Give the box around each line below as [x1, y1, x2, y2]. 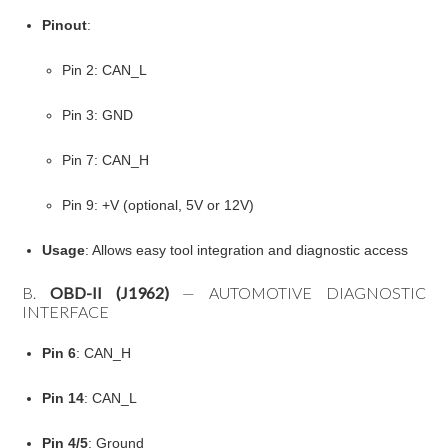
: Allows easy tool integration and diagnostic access [85, 242, 409, 259]
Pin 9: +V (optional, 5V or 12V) [62, 197, 255, 214]
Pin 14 [42, 390, 85, 407]
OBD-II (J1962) [50, 283, 169, 303]
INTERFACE [22, 302, 110, 322]
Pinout [42, 17, 88, 34]
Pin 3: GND [62, 107, 134, 124]
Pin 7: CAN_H [62, 152, 150, 169]
